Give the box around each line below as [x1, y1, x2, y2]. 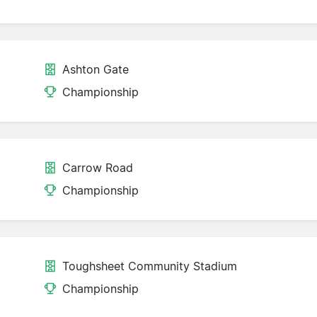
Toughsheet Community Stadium [62, 259, 237, 274]
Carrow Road [62, 161, 133, 175]
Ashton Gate [62, 62, 129, 77]
